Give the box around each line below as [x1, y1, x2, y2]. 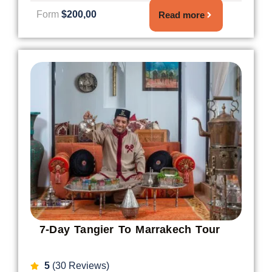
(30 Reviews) [49, 260, 109, 271]
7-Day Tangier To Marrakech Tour [39, 223, 220, 236]
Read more [158, 9, 205, 20]
